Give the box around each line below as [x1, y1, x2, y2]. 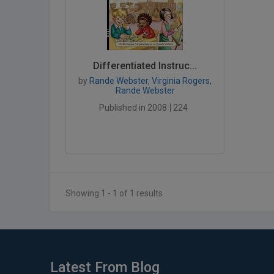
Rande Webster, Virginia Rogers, [87, 76, 212, 86]
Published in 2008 [99, 103, 167, 113]
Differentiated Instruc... [93, 60, 197, 72]
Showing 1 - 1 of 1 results [65, 188, 163, 198]
